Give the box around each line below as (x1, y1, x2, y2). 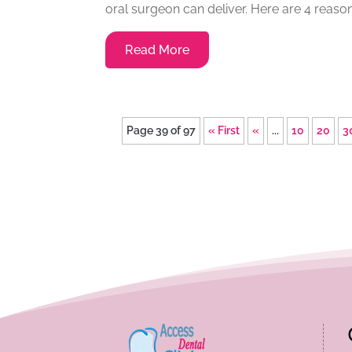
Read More (125, 42, 190, 57)
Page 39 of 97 (126, 123, 196, 137)
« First (208, 123, 240, 137)
